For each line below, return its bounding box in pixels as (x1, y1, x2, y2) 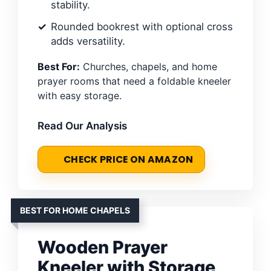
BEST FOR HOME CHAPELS (20, 204, 130, 215)
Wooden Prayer (38, 236, 168, 258)
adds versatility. (51, 34, 125, 47)
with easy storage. (38, 89, 122, 102)
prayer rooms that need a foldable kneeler (38, 74, 231, 87)
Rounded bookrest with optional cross (51, 20, 233, 33)
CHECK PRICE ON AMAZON (64, 152, 194, 166)
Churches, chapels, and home (80, 60, 217, 73)
